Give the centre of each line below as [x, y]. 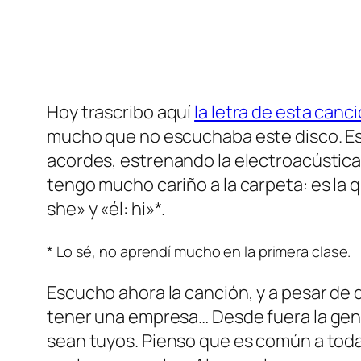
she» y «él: [89, 209]
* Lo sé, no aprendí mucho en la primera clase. [199, 251]
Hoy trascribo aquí [121, 112]
